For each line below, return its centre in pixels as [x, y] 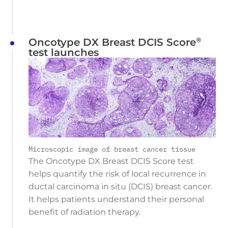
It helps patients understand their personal [116, 199]
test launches [64, 52]
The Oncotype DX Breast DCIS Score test [111, 161]
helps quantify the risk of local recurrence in [117, 174]
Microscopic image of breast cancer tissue [112, 149]
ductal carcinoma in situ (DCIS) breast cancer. [120, 186]
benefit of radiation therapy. [84, 212]
